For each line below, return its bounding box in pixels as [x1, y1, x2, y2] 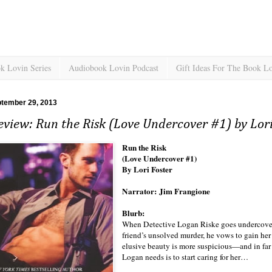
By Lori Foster [122, 163, 173, 176]
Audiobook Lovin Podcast [69, 62, 158, 74]
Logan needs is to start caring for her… [122, 251, 249, 263]
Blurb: [122, 207, 148, 220]
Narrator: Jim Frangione [122, 185, 211, 198]
